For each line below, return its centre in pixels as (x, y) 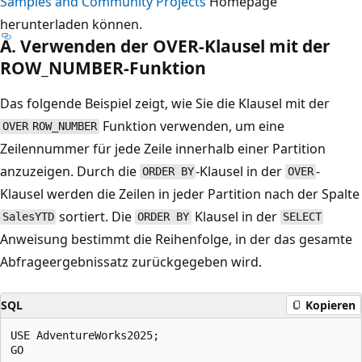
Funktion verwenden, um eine (192, 126)
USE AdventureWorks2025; (85, 335)
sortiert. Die (96, 216)
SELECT (302, 217)
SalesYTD (28, 217)
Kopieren (330, 305)
